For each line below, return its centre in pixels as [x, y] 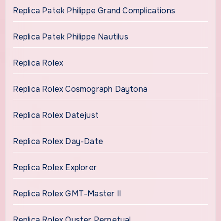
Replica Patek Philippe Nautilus [70, 37]
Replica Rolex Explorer [55, 167]
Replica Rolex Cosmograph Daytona [80, 89]
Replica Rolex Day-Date [58, 141]
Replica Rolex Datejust [55, 115]
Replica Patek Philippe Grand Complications [94, 10]
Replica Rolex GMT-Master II [68, 193]
